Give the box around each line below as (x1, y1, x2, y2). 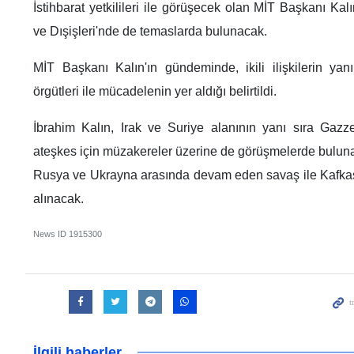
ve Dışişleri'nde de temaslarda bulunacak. (33, 24, 267, 39)
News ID (33, 229, 69, 239)
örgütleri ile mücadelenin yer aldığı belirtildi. (33, 85, 277, 99)
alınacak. (33, 192, 84, 206)
